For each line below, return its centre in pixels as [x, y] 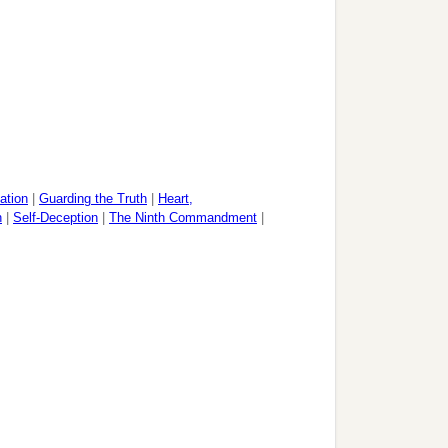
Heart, [175, 199]
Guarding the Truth [93, 199]
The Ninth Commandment [183, 218]
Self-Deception [55, 218]
